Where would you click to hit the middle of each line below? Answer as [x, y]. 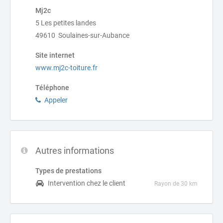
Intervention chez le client [87, 183]
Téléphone [52, 88]
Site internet [55, 55]
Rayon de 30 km [176, 184]
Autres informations [75, 151]
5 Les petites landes [66, 23]
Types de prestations [68, 171]
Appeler [56, 100]
